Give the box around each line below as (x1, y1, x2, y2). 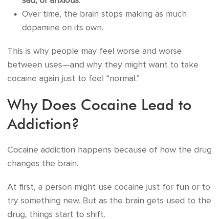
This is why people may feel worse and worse (7, 47, 182, 56)
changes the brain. (7, 159, 78, 168)
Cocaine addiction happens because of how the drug (7, 146, 212, 154)
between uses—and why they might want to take (7, 61, 198, 69)
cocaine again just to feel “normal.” (7, 74, 140, 83)
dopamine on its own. (22, 23, 103, 32)
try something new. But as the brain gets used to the (7, 197, 211, 205)
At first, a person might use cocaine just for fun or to (7, 183, 210, 192)
